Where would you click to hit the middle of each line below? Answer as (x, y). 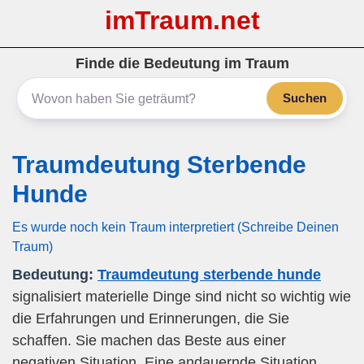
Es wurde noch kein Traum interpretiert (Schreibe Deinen (175, 227)
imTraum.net (182, 20)
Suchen (305, 98)
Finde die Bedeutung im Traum (182, 63)
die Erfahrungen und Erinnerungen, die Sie (151, 318)
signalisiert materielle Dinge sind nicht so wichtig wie (182, 297)
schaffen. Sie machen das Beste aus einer (149, 340)
